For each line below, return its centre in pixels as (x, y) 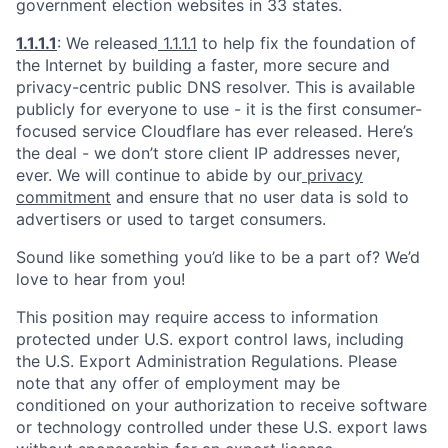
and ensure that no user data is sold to (260, 197)
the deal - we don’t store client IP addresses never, (208, 153)
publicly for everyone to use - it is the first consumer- (219, 109)
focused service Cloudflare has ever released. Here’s (214, 131)
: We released (107, 43)
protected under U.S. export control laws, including (210, 339)
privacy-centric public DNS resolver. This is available (215, 87)
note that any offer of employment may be (178, 383)
